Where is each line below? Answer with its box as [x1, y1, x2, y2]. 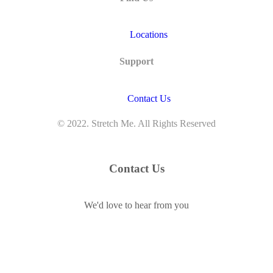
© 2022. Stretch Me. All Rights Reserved [57, 118, 216, 129]
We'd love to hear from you [84, 200, 189, 211]
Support [119, 56, 154, 67]
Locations [130, 29, 168, 40]
